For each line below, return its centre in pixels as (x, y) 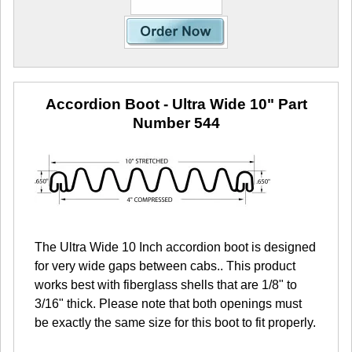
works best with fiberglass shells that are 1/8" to (166, 285)
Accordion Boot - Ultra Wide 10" (159, 104)
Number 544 (176, 123)
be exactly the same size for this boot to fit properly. (175, 323)
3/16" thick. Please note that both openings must (168, 304)
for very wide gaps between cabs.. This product (165, 266)
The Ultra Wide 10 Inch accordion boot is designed (175, 247)
